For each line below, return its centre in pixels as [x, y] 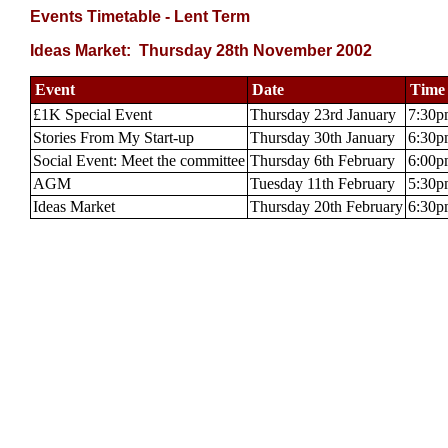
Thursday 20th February [326, 206]
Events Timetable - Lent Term [140, 16]
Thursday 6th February [322, 160]
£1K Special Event [92, 114]
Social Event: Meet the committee [139, 160]
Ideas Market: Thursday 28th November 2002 [201, 50]
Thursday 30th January [322, 137]
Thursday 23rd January [323, 114]
